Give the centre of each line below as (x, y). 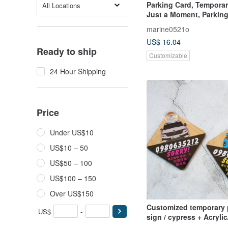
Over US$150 (72, 193)
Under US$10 (72, 132)
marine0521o (168, 29)
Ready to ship (67, 51)
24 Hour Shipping (78, 71)
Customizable (168, 55)
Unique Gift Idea (175, 33)
